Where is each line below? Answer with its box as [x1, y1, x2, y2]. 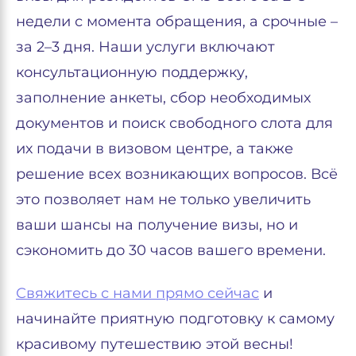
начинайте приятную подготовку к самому [16, 310, 335, 327]
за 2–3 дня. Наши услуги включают [16, 38, 275, 56]
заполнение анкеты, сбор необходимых [16, 89, 311, 106]
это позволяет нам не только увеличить [16, 191, 311, 208]
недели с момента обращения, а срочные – [16, 13, 338, 30]
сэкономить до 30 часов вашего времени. [16, 242, 326, 259]
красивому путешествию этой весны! [16, 335, 293, 353]
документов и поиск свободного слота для [16, 114, 333, 132]
